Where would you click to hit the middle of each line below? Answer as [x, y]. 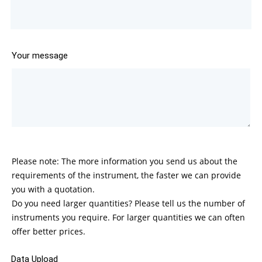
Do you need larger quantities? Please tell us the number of [128, 204]
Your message [39, 56]
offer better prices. [48, 232]
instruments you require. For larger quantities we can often [128, 218]
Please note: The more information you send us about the [124, 161]
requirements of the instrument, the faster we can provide [126, 175]
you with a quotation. [53, 189]
